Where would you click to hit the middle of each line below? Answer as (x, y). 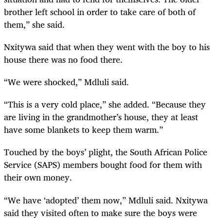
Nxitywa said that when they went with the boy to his (107, 47)
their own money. (38, 177)
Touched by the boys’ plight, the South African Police (106, 152)
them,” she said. (34, 24)
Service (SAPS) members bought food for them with (103, 165)
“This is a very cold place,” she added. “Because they (105, 104)
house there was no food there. (63, 60)
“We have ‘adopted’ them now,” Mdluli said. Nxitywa (106, 200)
